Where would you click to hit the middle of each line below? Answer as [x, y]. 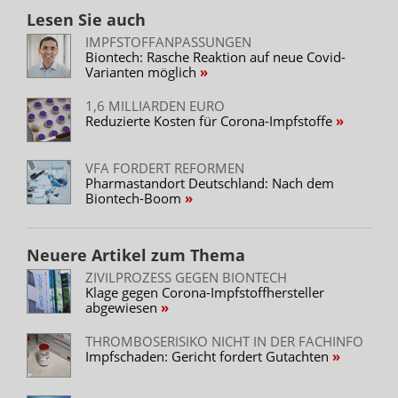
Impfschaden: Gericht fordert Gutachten [209, 356]
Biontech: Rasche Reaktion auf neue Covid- [215, 56]
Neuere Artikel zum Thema [136, 255]
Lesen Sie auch [86, 19]
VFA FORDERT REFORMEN [165, 167]
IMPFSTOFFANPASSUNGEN [168, 41]
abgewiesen [123, 307]
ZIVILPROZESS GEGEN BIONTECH [186, 277]
